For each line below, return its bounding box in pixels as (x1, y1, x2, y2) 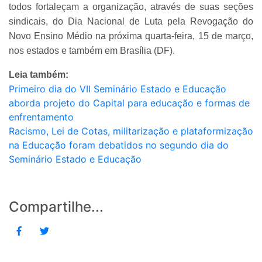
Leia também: (9, 69, 68, 80)
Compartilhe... (9, 198, 104, 215)
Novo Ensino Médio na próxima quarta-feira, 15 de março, (9, 30, 253, 41)
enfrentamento (9, 111, 74, 123)
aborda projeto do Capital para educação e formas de (9, 96, 250, 109)
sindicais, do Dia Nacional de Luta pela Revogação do (9, 16, 253, 26)
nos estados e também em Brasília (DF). (9, 45, 175, 56)
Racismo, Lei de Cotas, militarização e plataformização (9, 125, 253, 137)
